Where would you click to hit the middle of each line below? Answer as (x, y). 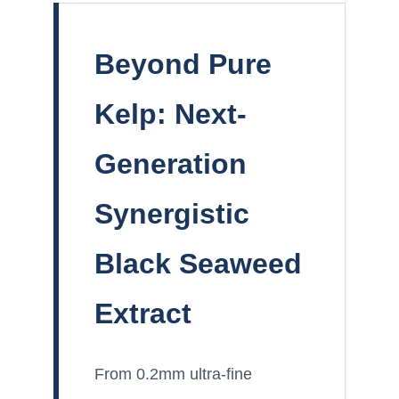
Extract (143, 313)
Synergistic (172, 214)
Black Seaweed (198, 264)
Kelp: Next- (171, 114)
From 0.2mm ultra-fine (173, 374)
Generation (171, 164)
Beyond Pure (183, 64)
